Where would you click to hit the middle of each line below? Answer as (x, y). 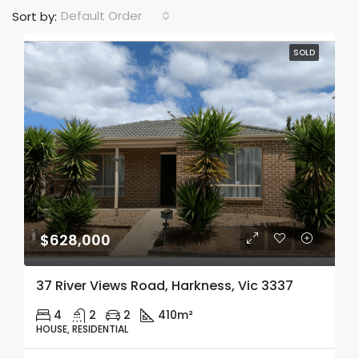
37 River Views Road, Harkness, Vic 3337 (165, 286)
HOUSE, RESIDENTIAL (82, 329)
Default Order (101, 16)
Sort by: (34, 16)
